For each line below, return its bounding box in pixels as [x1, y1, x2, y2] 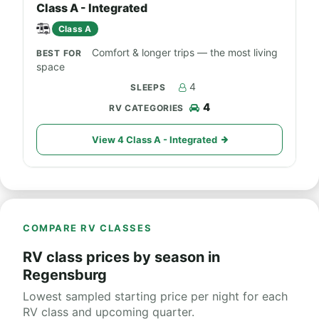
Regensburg [23, 266, 107, 283]
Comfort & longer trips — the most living [92, 46, 278, 58]
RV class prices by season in [23, 249, 220, 266]
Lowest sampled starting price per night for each [23, 289, 288, 303]
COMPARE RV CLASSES [23, 222, 152, 234]
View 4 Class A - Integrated [91, 134, 217, 145]
